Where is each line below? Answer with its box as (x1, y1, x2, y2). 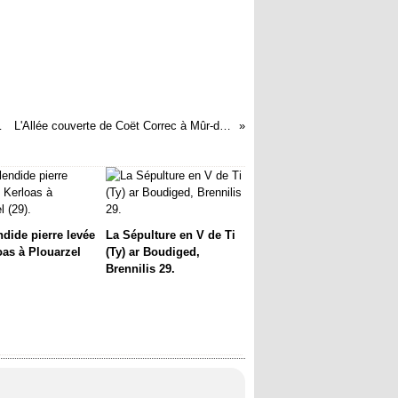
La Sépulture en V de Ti (105, 228, 235, 242)
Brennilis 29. (105, 262, 175, 275)
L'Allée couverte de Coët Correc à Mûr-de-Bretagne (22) (219, 119, 232, 132)
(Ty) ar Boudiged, (105, 245, 200, 259)
